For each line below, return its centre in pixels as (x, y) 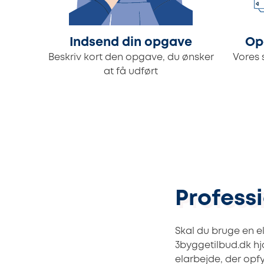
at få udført (131, 72)
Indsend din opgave (131, 43)
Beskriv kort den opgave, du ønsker (131, 58)
